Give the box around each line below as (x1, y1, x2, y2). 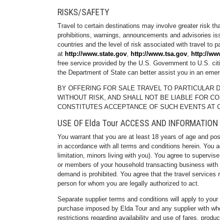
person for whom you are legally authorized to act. (57, 180, 199, 187)
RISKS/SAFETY (57, 7, 110, 17)
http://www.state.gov (65, 50, 127, 57)
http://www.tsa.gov (131, 50, 187, 57)
